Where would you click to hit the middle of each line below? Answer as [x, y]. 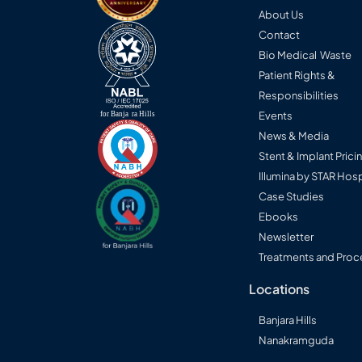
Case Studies [292, 197]
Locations [280, 289]
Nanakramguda [297, 341]
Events [276, 116]
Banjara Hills [288, 320]
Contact [280, 35]
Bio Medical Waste [305, 55]
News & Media [294, 136]
